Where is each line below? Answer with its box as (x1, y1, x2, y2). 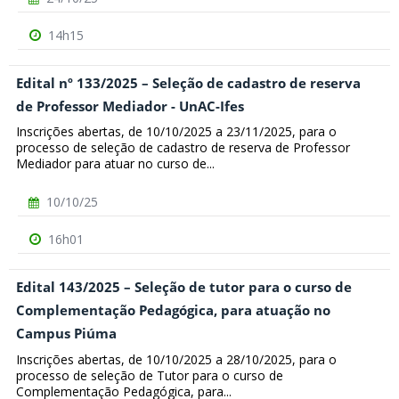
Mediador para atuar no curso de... (16, 155, 215, 173)
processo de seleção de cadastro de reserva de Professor (16, 139, 350, 157)
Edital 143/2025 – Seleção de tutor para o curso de (16, 278, 352, 297)
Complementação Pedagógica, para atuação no (16, 301, 330, 321)
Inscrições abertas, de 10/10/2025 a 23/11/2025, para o (16, 123, 337, 141)
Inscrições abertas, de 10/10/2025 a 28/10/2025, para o (16, 351, 337, 369)
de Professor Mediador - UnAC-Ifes (16, 96, 244, 116)
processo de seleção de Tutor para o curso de (16, 367, 283, 385)
